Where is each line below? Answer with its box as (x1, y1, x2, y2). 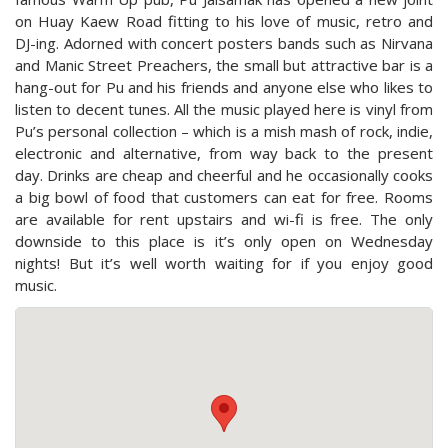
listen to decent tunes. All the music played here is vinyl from (15, 98, 433, 119)
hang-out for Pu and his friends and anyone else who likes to (15, 76, 433, 97)
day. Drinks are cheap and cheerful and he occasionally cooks (15, 164, 433, 185)
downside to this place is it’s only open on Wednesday (15, 230, 433, 251)
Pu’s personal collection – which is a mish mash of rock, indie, (15, 120, 433, 141)
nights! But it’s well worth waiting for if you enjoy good (15, 252, 433, 273)
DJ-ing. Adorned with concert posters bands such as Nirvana (15, 32, 433, 53)
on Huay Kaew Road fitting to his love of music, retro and (15, 10, 433, 31)
